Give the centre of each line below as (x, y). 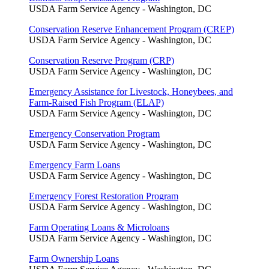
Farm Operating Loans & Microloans (99, 227)
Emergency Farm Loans (74, 165)
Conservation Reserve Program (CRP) (101, 60)
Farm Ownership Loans (74, 258)
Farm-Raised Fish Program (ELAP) (96, 102)
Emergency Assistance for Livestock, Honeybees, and (131, 91)
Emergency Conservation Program (94, 133)
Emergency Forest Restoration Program (104, 196)
